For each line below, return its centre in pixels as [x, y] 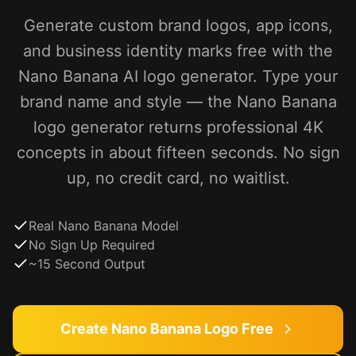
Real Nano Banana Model [104, 226]
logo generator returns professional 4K [178, 127]
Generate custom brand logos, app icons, [178, 25]
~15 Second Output [87, 264]
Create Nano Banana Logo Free [167, 329]
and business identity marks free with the [178, 51]
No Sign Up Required [92, 245]
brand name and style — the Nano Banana [178, 102]
